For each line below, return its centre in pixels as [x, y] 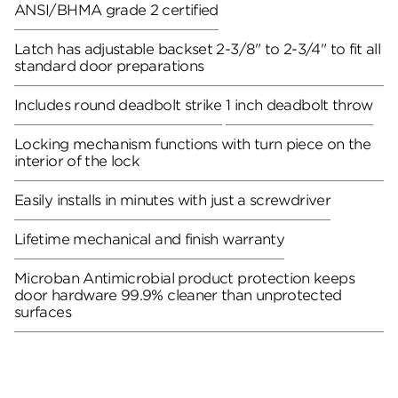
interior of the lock [77, 162]
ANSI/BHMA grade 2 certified [116, 11]
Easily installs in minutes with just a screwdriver [172, 201]
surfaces [43, 313]
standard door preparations [109, 67]
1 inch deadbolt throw [299, 106]
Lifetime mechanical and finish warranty [150, 240]
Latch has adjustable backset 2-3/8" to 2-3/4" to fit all [198, 50]
